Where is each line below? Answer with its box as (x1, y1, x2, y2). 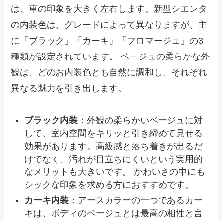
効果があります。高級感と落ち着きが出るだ (24, 141, 203, 152)
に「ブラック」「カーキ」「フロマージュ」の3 (11, 36, 204, 46)
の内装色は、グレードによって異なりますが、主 (11, 20, 208, 30)
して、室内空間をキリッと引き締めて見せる (24, 128, 203, 139)
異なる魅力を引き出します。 (11, 83, 127, 94)
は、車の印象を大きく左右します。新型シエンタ (11, 4, 208, 14)
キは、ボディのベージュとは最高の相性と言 (24, 208, 203, 218)
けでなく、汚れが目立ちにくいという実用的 (24, 154, 203, 165)
